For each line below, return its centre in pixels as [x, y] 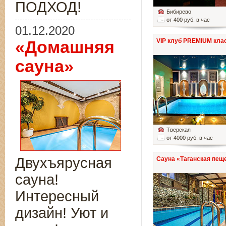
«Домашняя [65, 47]
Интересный [57, 196]
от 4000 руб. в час [190, 138]
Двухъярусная [64, 163]
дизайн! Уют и [62, 213]
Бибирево [179, 12]
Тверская [179, 130]
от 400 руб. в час [188, 20]
